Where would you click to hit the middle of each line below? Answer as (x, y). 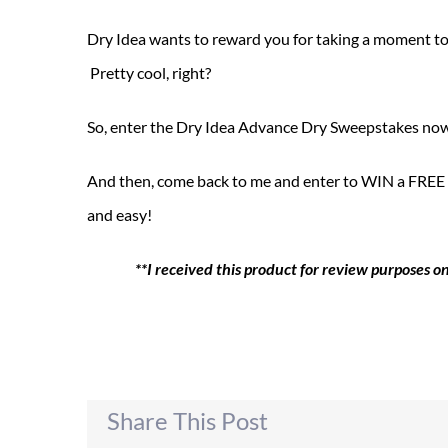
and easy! (119, 214)
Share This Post (187, 421)
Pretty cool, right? (149, 72)
